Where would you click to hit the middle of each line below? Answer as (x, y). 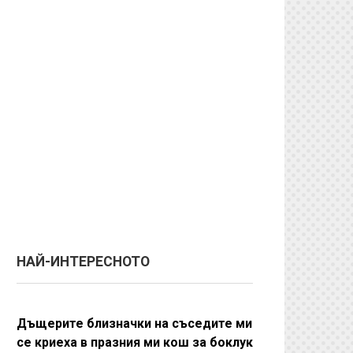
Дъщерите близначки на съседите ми (134, 323)
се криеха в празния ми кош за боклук (135, 342)
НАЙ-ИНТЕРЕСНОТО (83, 262)
